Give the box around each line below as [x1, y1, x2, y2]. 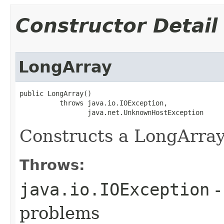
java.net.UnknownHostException [19, 108, 203, 116]
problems [19, 202, 99, 223]
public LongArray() [19, 89, 91, 97]
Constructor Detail [15, 14, 217, 37]
